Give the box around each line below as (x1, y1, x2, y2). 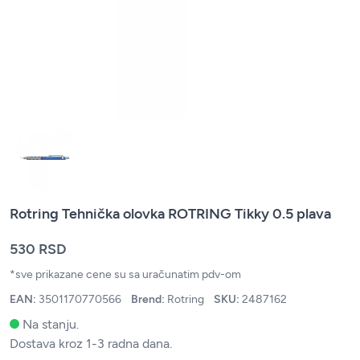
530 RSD (10, 240, 67, 258)
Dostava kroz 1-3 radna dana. (10, 336, 172, 351)
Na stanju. (22, 317, 79, 332)
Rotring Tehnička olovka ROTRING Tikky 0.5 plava (10, 205, 331, 223)
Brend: (131, 292, 167, 306)
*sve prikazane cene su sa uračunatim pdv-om (10, 268, 241, 281)
